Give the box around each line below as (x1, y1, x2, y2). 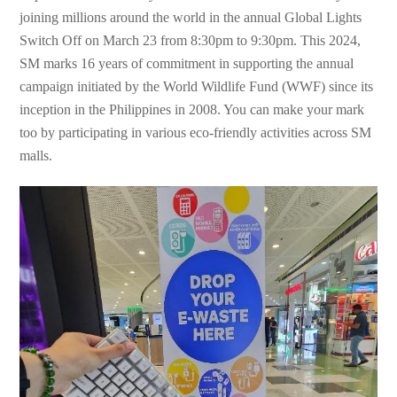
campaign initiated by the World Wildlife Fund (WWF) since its (19, 79, 374, 95)
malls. (19, 148, 53, 164)
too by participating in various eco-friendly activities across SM (19, 125, 372, 141)
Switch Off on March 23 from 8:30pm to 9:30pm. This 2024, (19, 33, 362, 49)
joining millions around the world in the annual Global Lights (19, 10, 362, 26)
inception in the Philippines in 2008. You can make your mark (19, 102, 365, 118)
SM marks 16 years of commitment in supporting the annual (19, 56, 354, 72)
